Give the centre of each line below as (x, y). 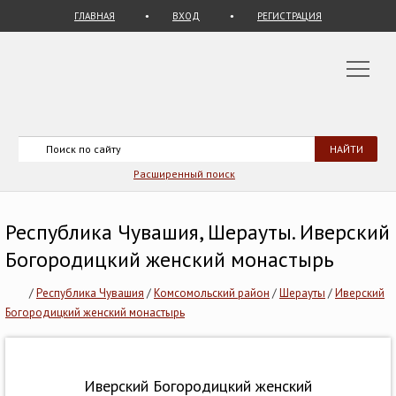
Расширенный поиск (184, 174)
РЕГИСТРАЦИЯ (289, 16)
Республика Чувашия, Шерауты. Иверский (198, 232)
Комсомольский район (212, 293)
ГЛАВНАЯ (95, 16)
